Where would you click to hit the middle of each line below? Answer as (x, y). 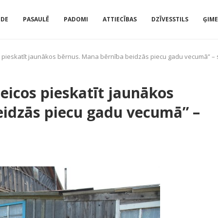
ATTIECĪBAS (120, 19)
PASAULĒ (36, 19)
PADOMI (76, 19)
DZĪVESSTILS (170, 19)
